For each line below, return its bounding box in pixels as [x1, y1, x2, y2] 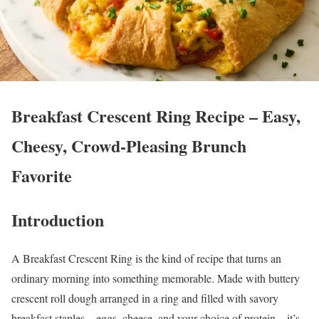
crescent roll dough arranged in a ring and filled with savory [11, 291, 278, 306]
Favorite [11, 162, 72, 188]
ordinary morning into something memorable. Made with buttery [11, 271, 300, 286]
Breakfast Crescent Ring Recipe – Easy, [11, 103, 300, 128]
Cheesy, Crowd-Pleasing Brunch [11, 132, 246, 158]
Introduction [11, 206, 104, 232]
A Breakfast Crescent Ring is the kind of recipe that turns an [11, 251, 281, 266]
